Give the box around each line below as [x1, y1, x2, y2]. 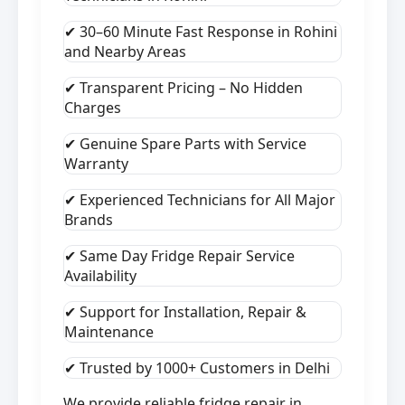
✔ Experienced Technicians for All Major [64, 190, 335, 211]
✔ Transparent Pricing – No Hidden [64, 78, 303, 99]
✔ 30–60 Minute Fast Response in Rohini [64, 22, 337, 42]
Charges [64, 98, 121, 118]
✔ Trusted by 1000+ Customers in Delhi [64, 358, 330, 379]
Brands [64, 210, 113, 231]
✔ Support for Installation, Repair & [64, 302, 306, 323]
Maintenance [64, 322, 154, 343]
